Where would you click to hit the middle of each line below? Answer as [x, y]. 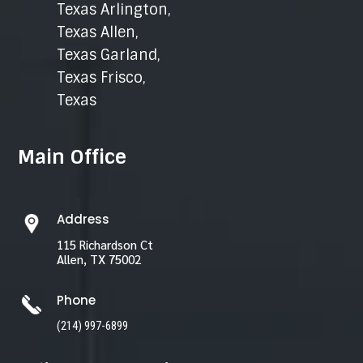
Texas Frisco [99, 78]
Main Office [73, 157]
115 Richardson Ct [105, 245]
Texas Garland [107, 56]
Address [83, 220]
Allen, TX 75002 [98, 259]
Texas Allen [96, 33]
